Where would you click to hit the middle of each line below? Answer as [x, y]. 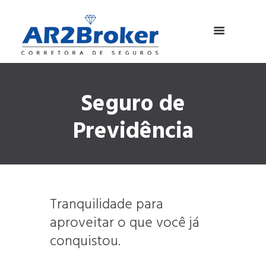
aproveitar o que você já [125, 224]
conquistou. [85, 242]
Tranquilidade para [107, 205]
